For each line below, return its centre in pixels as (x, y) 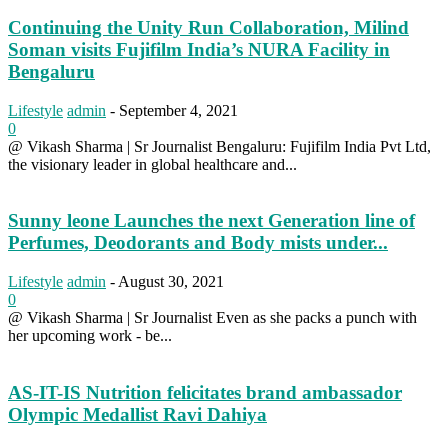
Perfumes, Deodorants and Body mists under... (198, 243)
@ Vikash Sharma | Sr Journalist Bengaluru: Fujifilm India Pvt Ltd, (219, 146)
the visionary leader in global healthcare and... (152, 164)
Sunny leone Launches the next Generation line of (211, 221)
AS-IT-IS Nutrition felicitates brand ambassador (205, 392)
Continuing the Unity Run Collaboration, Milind (208, 27)
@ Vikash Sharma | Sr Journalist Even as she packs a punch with (212, 318)
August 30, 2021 (171, 282)
